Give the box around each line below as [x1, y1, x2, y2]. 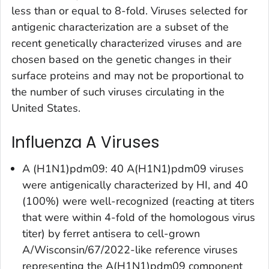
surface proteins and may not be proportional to [11, 68, 244, 83]
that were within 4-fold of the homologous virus [22, 210, 255, 225]
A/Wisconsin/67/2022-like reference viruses [22, 242, 238, 257]
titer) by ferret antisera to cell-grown [22, 226, 200, 241]
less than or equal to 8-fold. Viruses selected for [11, 4, 247, 19]
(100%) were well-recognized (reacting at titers [22, 193, 255, 208]
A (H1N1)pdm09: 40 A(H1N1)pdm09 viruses [22, 161, 244, 176]
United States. [11, 101, 80, 116]
